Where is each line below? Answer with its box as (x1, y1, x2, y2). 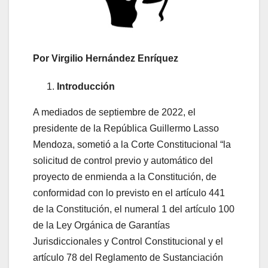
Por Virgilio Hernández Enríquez (33, 53, 178, 63)
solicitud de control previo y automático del (33, 155, 213, 166)
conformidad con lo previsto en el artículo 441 (33, 187, 225, 198)
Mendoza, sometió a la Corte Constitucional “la (33, 139, 231, 150)
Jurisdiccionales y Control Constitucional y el (33, 236, 223, 246)
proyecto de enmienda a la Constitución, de (33, 171, 217, 182)
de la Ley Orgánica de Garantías (33, 220, 170, 230)
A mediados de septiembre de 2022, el (33, 106, 196, 117)
